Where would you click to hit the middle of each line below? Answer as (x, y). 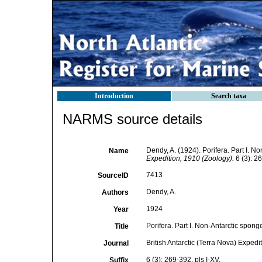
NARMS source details (132, 119)
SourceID (113, 175)
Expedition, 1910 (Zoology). (190, 158)
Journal (116, 243)
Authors (115, 192)
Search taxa (229, 96)
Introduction (114, 96)
